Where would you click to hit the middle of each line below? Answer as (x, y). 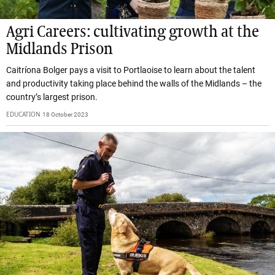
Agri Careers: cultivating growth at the (133, 33)
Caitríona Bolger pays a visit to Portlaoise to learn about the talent (131, 70)
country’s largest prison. (52, 97)
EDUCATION (23, 114)
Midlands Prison (60, 50)
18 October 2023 (65, 115)
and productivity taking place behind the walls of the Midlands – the (134, 84)
